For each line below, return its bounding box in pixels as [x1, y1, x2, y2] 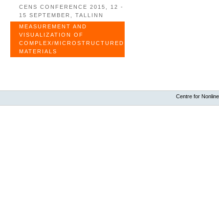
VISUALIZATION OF [19, 31, 84, 38]
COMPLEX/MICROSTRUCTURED [19, 40, 125, 46]
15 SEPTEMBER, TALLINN [19, 12, 104, 18]
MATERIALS [19, 48, 58, 54]
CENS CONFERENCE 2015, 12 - [19, 3, 124, 10]
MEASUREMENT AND [19, 23, 88, 29]
